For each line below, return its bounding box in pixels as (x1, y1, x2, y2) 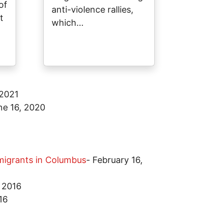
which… (52, 18, 84, 28)
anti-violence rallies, (52, 4, 133, 15)
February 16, (92, 155, 143, 165)
